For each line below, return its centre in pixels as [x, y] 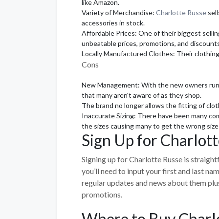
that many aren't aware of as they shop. [142, 95]
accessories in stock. [113, 22]
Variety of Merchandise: [119, 12]
